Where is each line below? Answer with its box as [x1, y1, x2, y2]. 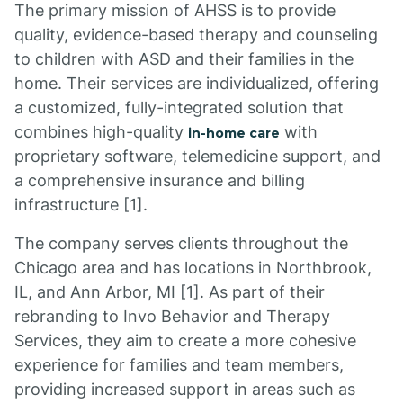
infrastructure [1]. [14, 195, 148, 214]
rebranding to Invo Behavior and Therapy [14, 307, 330, 326]
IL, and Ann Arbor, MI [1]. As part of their [14, 282, 325, 301]
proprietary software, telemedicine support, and [14, 147, 381, 166]
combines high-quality [14, 122, 188, 141]
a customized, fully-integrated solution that [14, 98, 344, 117]
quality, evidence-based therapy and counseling [14, 25, 378, 44]
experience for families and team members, [14, 355, 344, 374]
